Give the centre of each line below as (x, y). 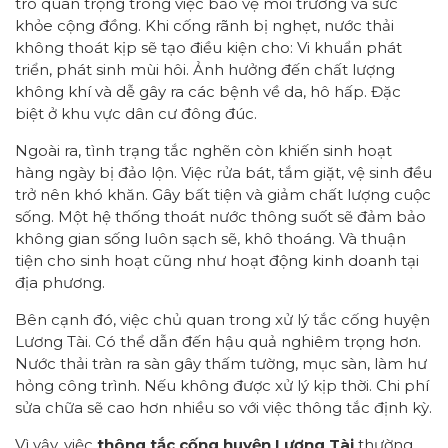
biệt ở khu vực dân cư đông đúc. (136, 113)
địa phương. (60, 282)
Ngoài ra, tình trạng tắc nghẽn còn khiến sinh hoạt (203, 150)
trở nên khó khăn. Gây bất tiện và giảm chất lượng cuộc (223, 194)
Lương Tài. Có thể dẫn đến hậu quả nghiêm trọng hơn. (218, 341)
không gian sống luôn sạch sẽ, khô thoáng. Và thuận (210, 238)
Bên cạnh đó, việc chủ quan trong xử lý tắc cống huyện (222, 319)
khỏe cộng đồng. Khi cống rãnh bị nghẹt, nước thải (204, 25)
